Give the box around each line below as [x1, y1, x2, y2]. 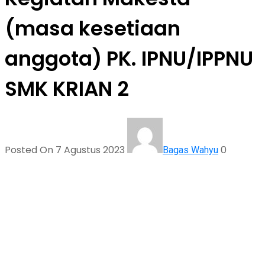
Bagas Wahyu [163, 144, 218, 156]
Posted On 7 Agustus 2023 [5, 143, 127, 157]
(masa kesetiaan [5, 14, 180, 43]
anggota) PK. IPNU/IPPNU [5, 44, 253, 73]
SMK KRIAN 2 [5, 75, 129, 104]
